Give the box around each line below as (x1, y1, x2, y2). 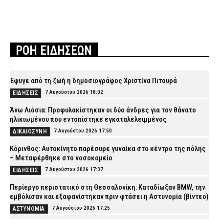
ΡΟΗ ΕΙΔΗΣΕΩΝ (16, 44, 92, 58)
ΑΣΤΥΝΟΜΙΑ (13, 205, 45, 213)
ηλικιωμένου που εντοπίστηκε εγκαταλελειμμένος (10, 115, 167, 124)
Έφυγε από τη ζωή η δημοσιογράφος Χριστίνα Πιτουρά (10, 76, 177, 86)
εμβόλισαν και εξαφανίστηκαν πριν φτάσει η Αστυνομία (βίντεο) (10, 192, 209, 201)
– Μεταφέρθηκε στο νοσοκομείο (10, 153, 112, 163)
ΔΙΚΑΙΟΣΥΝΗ (13, 128, 47, 135)
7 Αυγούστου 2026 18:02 (45, 89, 103, 96)
